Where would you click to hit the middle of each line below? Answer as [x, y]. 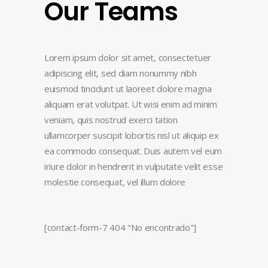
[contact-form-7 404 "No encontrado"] [121, 228]
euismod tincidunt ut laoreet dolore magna [128, 89]
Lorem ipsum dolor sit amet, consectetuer [128, 58]
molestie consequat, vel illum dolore [116, 182]
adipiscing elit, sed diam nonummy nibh [121, 73]
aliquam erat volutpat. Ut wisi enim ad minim [131, 104]
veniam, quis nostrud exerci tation [111, 120]
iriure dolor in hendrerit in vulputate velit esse [134, 167]
